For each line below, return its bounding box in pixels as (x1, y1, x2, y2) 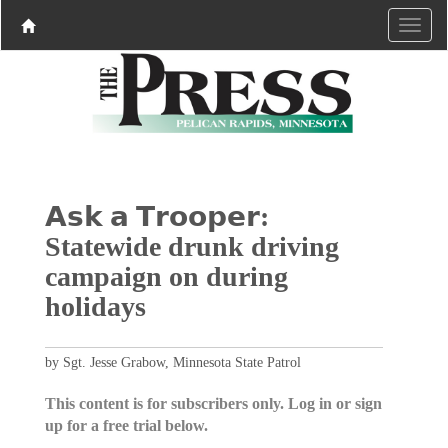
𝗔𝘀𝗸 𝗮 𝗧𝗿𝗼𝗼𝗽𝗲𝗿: (44, 200, 269, 232)
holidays (44, 290, 146, 322)
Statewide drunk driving (44, 230, 339, 262)
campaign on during (44, 260, 288, 292)
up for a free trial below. (44, 416, 208, 434)
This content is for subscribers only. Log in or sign (44, 394, 382, 412)
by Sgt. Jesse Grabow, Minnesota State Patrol (44, 354, 301, 370)
